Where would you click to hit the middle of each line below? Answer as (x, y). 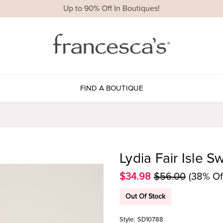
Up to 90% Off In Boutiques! (111, 9)
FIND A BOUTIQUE (111, 88)
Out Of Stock (145, 196)
